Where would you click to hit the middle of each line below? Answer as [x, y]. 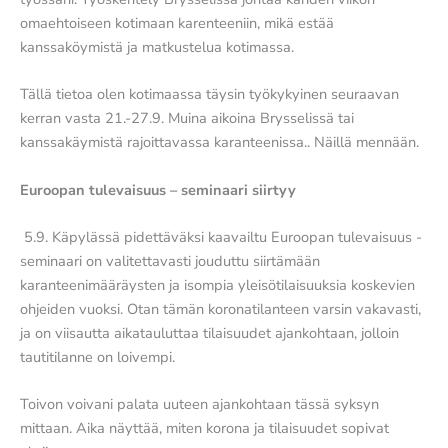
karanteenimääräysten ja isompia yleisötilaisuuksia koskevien [217, 284]
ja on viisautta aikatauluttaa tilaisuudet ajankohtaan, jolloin [209, 332]
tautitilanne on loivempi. [97, 356]
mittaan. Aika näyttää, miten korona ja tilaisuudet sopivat [204, 428]
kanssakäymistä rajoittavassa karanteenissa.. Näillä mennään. [219, 142]
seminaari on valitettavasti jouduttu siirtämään [170, 260]
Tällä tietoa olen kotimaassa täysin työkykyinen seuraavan [209, 94]
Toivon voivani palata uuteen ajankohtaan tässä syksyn [199, 404]
